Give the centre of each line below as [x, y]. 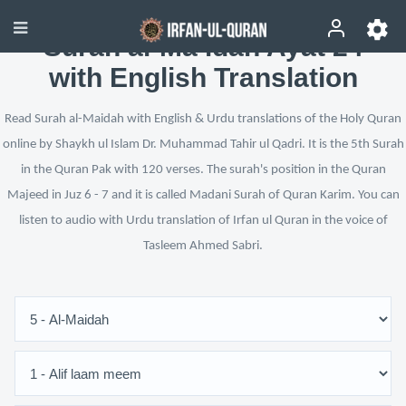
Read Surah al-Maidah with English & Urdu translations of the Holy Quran [203, 119]
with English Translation [203, 77]
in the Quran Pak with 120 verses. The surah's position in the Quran [203, 170]
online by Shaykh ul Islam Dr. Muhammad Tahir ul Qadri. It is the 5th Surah [203, 145]
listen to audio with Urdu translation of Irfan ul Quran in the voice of [203, 221]
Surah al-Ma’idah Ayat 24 [203, 47]
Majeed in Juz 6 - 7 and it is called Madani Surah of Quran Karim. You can [203, 195]
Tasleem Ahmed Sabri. [203, 246]
